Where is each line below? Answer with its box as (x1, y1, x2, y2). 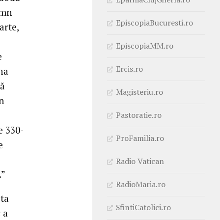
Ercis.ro (116, 63, 143, 74)
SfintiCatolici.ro (116, 201, 171, 213)
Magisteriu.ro (116, 86, 163, 97)
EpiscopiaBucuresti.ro (116, 17, 193, 28)
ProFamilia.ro (116, 132, 164, 143)
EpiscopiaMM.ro (116, 40, 173, 51)
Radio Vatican (116, 155, 164, 166)
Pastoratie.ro (116, 109, 162, 120)
